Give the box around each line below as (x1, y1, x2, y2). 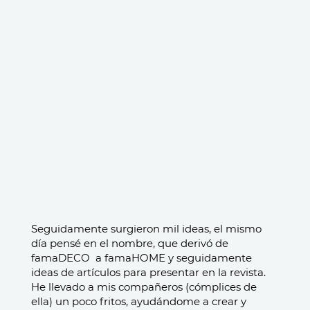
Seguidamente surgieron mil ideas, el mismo (31, 222, 262, 235)
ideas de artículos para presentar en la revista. (31, 266, 266, 279)
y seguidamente (165, 251, 252, 264)
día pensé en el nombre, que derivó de (31, 237, 228, 250)
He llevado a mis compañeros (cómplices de (31, 280, 257, 293)
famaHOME (102, 251, 165, 264)
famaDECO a (31, 251, 102, 264)
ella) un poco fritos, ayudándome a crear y (31, 295, 246, 308)
